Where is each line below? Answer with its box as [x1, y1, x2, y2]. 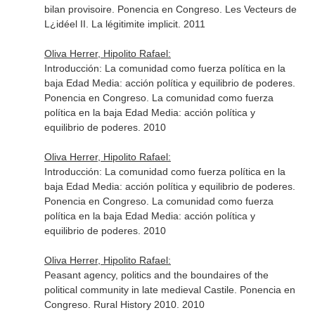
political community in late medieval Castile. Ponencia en [44, 284, 295, 295]
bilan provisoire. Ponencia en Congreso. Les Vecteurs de [44, 4, 297, 15]
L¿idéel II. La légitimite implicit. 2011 [44, 18, 205, 30]
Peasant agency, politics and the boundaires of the [44, 269, 269, 281]
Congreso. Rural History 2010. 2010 [44, 299, 205, 310]
